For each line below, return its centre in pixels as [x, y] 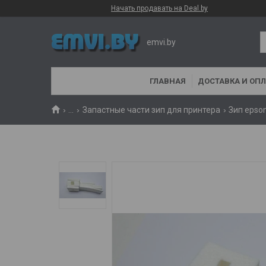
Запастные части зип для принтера [151, 110]
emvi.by [161, 42]
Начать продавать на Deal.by [159, 8]
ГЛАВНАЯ [168, 81]
